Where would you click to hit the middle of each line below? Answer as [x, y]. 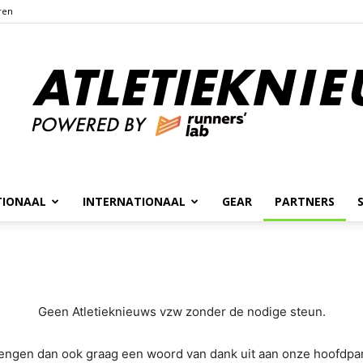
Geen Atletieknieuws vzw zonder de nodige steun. [181, 312]
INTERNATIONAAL [134, 201]
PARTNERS [305, 201]
